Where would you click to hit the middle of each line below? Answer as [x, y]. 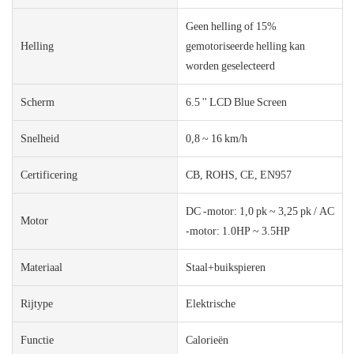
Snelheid [40, 138]
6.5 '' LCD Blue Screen [236, 102]
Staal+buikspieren [225, 267]
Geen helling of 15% [231, 26]
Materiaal [41, 267]
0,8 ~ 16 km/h [216, 138]
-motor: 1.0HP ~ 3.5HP [237, 230]
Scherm [38, 102]
